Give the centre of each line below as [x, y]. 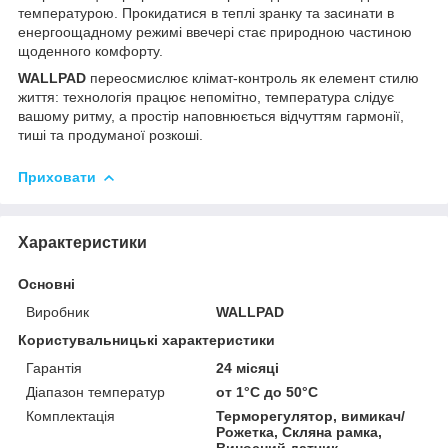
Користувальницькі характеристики [146, 339]
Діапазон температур [95, 391]
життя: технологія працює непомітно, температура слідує [206, 96]
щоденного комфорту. [90, 50]
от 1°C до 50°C [267, 391]
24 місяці [248, 367]
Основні [46, 283]
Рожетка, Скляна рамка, [299, 431]
